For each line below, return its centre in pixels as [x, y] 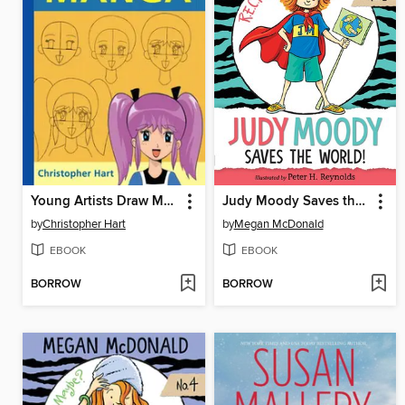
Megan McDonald [278, 225]
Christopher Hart [84, 225]
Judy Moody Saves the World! [360, 202]
